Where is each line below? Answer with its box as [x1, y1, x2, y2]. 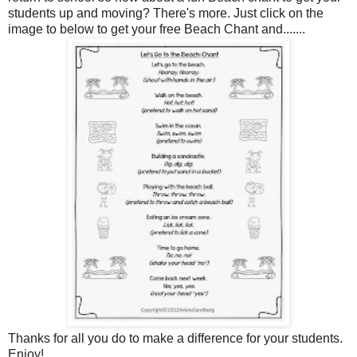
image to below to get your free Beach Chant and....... [8, 22, 305, 36]
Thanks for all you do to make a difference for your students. [8, 331, 343, 345]
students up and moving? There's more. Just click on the [8, 6, 324, 20]
